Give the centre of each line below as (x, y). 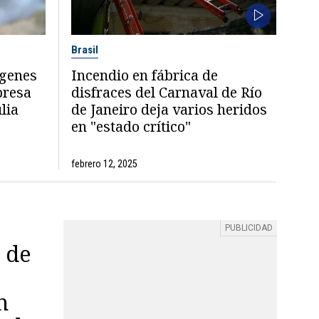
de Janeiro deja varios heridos (169, 109)
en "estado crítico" (131, 126)
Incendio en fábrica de (145, 75)
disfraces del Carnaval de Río (167, 92)
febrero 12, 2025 (105, 163)
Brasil (85, 49)
